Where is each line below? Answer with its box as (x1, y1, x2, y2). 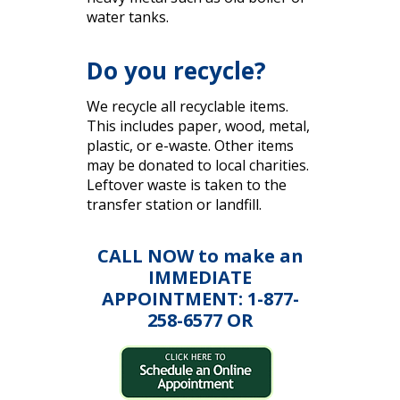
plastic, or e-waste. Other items (86, 136, 294, 156)
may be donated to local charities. (86, 155, 309, 176)
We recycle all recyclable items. (86, 96, 288, 117)
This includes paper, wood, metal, (86, 116, 310, 137)
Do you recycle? (86, 54, 266, 87)
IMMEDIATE (148, 265, 252, 290)
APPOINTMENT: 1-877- (101, 287, 299, 312)
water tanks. (86, 7, 169, 28)
